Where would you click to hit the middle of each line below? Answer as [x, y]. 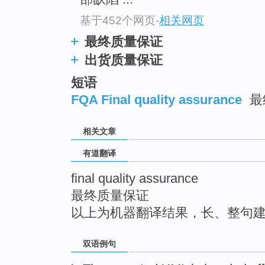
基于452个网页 [118, 20]
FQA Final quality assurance [156, 100]
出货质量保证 [124, 60]
